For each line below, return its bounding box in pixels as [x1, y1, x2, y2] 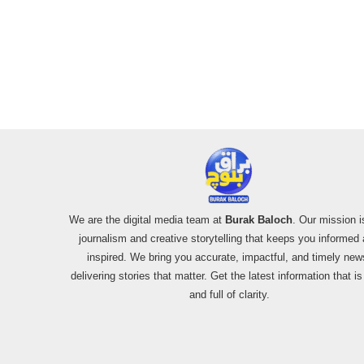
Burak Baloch [224, 214, 292, 227]
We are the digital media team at [68, 214, 225, 227]
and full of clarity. [188, 288, 270, 301]
